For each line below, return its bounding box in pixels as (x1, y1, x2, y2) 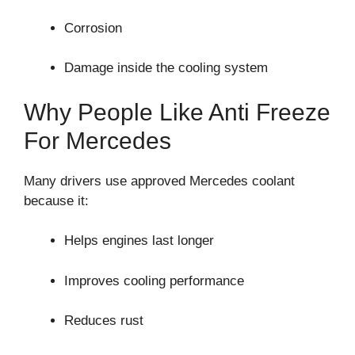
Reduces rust (64, 313, 143, 329)
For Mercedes (24, 127, 171, 154)
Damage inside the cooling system (64, 60, 268, 76)
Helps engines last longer (64, 233, 214, 249)
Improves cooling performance (64, 273, 244, 288)
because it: (24, 193, 89, 208)
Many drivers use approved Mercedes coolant (24, 173, 295, 189)
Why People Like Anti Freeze (24, 98, 330, 125)
